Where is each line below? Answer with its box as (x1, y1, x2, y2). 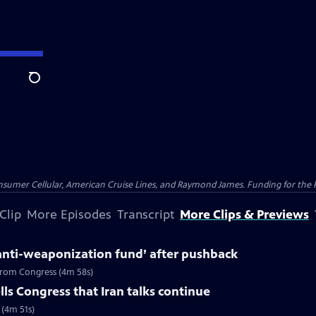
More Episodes (27, 207, 111, 222)
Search (28, 78, 63, 92)
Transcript (117, 207, 174, 222)
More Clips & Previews (180, 207, 309, 222)
